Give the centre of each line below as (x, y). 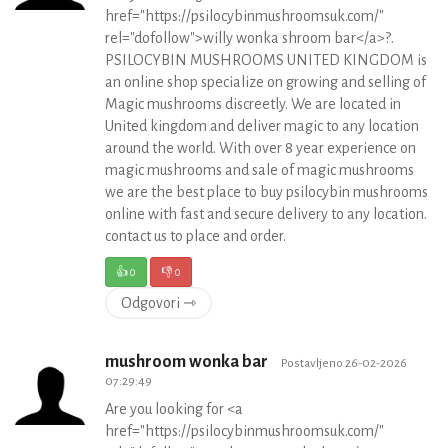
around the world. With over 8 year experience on (260, 148)
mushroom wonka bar (188, 362)
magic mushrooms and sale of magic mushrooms (259, 170)
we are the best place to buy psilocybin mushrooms (266, 192)
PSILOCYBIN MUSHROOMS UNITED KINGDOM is (266, 60)
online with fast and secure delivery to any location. (266, 214)
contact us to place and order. (195, 236)
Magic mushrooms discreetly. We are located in (253, 104)
